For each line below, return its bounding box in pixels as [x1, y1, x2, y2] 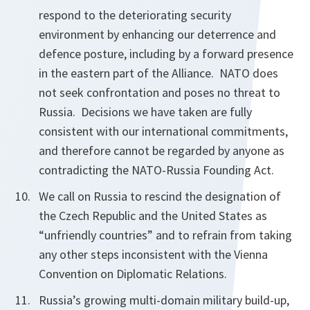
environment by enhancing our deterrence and [39, 26, 276, 42]
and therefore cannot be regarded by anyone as [39, 143, 284, 158]
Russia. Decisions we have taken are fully [39, 104, 252, 120]
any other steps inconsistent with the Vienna [39, 246, 268, 262]
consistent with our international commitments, [39, 123, 288, 139]
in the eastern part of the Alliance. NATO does [39, 65, 278, 81]
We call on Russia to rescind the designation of [39, 188, 281, 204]
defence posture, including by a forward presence [39, 46, 293, 62]
